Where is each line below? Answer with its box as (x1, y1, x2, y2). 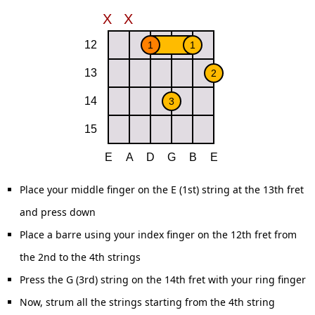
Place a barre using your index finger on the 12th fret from (20, 228, 297, 241)
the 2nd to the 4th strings (20, 250, 141, 264)
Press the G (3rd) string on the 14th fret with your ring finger (20, 273, 306, 286)
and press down (20, 205, 96, 219)
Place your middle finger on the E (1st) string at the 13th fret (20, 183, 304, 196)
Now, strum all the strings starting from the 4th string (20, 295, 275, 309)
